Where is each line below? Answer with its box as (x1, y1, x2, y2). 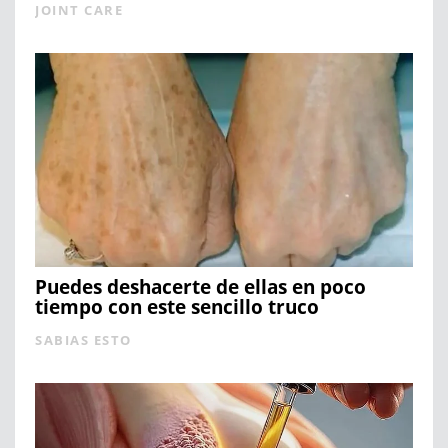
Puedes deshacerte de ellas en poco (35, 273, 366, 300)
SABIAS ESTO (35, 330, 132, 349)
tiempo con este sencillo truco (35, 293, 319, 320)
